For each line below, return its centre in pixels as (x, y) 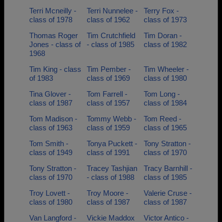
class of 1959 (108, 128)
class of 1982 (165, 44)
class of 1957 (108, 103)
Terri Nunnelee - (112, 11)
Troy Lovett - (50, 193)
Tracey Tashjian (112, 168)
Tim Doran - (163, 35)
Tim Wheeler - (166, 69)
